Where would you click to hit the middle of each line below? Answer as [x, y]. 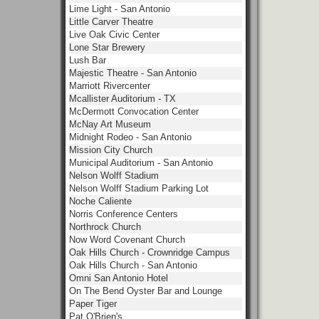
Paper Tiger [93, 304]
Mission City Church [111, 150]
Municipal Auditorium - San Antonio [141, 163]
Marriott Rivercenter [110, 86]
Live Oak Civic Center [114, 35]
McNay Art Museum [110, 124]
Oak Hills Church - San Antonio [133, 265]
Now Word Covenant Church [127, 240]
